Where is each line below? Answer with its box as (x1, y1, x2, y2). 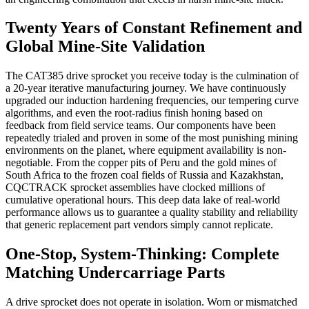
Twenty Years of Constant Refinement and (6, 19, 302, 37)
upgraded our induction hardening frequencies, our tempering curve (6, 94, 299, 107)
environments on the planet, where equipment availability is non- (6, 144, 286, 157)
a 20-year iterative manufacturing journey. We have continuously (6, 82, 286, 94)
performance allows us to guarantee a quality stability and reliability (6, 206, 298, 219)
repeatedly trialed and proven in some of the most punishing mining (6, 132, 298, 144)
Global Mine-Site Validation (6, 37, 205, 56)
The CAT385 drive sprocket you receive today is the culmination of (6, 70, 299, 82)
